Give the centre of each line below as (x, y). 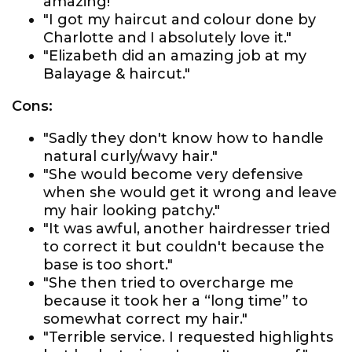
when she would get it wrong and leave (190, 192)
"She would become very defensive (173, 174)
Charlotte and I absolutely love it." (167, 38)
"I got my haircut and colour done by (180, 20)
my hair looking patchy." (132, 211)
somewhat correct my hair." (145, 319)
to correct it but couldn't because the (184, 247)
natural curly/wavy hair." (130, 156)
